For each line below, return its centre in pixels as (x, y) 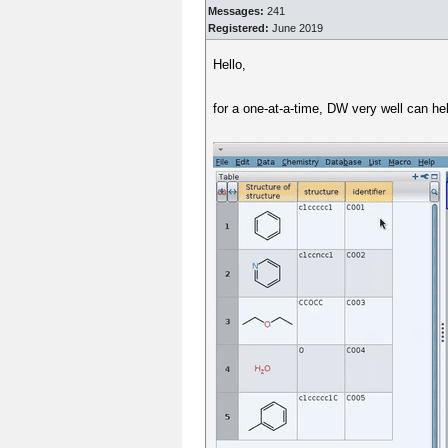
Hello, (230, 64)
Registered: (238, 28)
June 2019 (296, 28)
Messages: (236, 11)
